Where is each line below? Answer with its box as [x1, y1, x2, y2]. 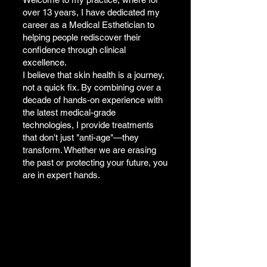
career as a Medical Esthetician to [23, 20, 154, 30]
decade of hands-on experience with [23, 95, 163, 105]
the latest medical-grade [23, 107, 116, 117]
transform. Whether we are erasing [23, 145, 156, 155]
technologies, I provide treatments [23, 120, 154, 130]
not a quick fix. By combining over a [23, 82, 161, 92]
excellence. [23, 57, 67, 67]
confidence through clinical [23, 45, 126, 55]
